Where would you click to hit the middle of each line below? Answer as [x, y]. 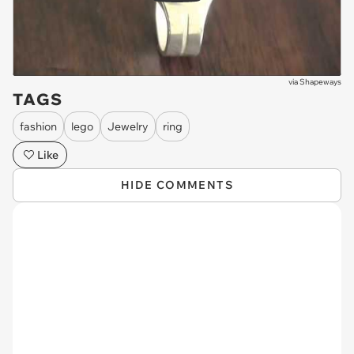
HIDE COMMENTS [177, 185]
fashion [38, 126]
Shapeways [320, 82]
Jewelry [128, 126]
